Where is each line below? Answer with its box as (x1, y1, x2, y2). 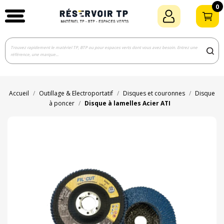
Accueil (9, 89, 29, 98)
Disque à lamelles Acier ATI (84, 99, 170, 108)
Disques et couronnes (123, 89, 185, 98)
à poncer (48, 99, 74, 108)
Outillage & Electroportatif (39, 89, 113, 98)
